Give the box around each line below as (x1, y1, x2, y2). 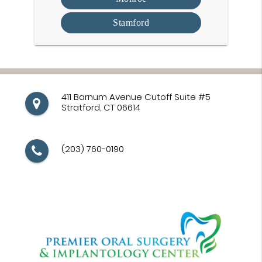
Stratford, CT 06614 (61, 101, 140, 113)
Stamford (113, 16, 149, 28)
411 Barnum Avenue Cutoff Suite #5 (61, 90, 211, 103)
